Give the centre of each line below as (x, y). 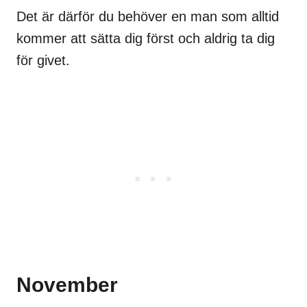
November (67, 285)
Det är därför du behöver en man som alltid (148, 16)
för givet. (43, 60)
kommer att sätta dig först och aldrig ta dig (146, 38)
